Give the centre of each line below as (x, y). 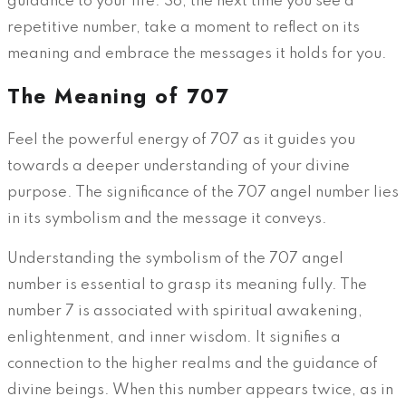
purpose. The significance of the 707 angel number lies (203, 193)
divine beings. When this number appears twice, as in (200, 391)
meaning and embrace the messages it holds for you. (197, 53)
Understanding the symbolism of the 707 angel (175, 259)
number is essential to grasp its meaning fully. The (187, 285)
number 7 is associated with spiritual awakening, (185, 312)
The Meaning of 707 (118, 97)
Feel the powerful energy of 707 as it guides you (181, 140)
